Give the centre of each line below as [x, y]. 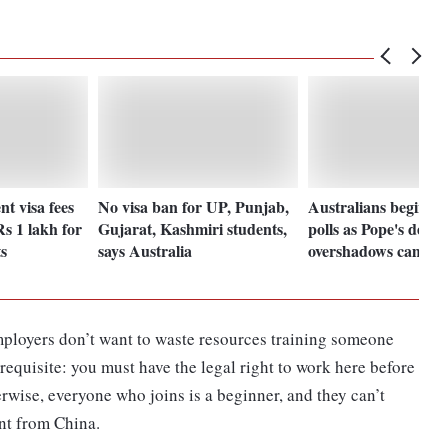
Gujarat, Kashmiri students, [193, 228]
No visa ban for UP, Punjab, [194, 206]
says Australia [145, 250]
